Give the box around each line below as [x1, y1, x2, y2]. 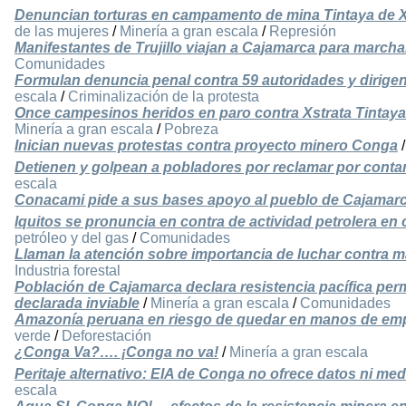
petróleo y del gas [14, 230, 129, 246]
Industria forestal [14, 263, 121, 279]
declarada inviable [14, 295, 140, 312]
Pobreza [164, 121, 218, 138]
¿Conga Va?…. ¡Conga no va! [14, 344, 218, 361]
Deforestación [62, 328, 151, 344]
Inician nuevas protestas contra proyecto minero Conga [14, 138, 398, 154]
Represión [269, 24, 336, 40]
